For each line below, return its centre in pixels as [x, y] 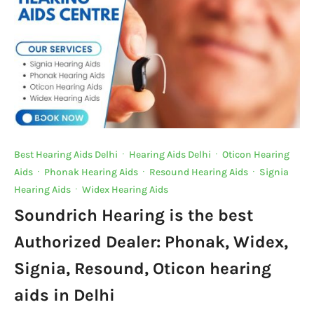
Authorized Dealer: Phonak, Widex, [151, 241]
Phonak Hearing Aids [91, 172]
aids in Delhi [64, 295]
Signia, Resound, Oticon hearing [143, 268]
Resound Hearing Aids [199, 172]
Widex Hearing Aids [125, 189]
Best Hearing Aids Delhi [66, 154]
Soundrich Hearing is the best [134, 215]
